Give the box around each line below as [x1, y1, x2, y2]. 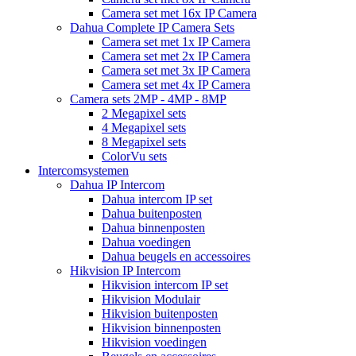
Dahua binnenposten [102, 221, 205, 235]
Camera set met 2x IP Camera [102, 49, 250, 64]
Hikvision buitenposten [102, 307, 218, 321]
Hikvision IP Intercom [70, 264, 180, 278]
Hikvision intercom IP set [102, 278, 228, 292]
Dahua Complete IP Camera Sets [70, 21, 234, 35]
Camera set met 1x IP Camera [102, 35, 250, 49]
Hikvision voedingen [102, 335, 207, 350]
